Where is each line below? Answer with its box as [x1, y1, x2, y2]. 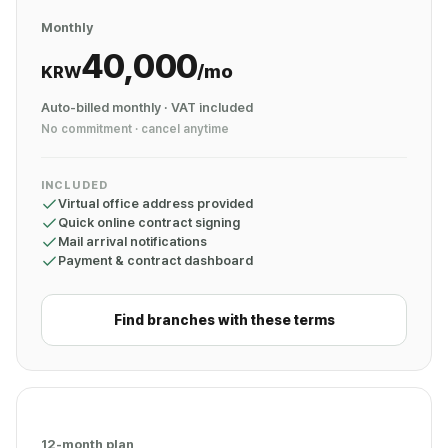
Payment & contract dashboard [58, 253, 253, 268]
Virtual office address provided [58, 196, 253, 211]
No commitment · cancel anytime [41, 122, 229, 136]
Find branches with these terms [113, 312, 335, 328]
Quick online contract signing [58, 215, 240, 230]
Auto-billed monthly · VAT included [41, 100, 253, 115]
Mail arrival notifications [58, 234, 207, 249]
